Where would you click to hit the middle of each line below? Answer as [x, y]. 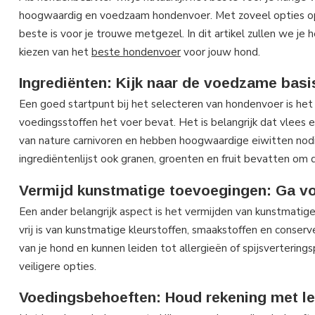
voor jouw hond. [220, 52]
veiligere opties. [58, 266]
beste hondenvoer [136, 52]
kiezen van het [55, 52]
